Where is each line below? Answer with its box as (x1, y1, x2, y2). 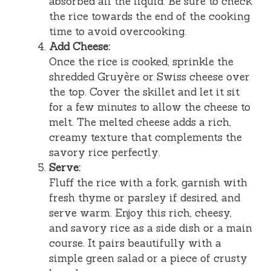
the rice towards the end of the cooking (49, 9, 250, 23)
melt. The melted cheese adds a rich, (49, 115, 231, 129)
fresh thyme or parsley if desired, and (49, 191, 240, 204)
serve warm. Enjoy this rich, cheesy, (49, 206, 232, 220)
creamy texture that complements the (49, 130, 242, 144)
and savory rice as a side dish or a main (49, 221, 252, 235)
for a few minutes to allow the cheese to (49, 100, 250, 114)
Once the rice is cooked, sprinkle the (49, 54, 233, 68)
